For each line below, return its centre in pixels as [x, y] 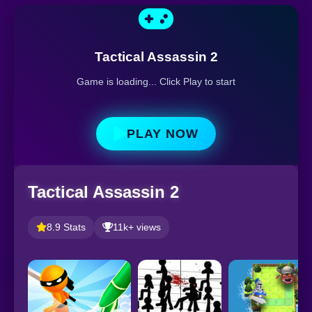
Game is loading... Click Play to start [156, 82]
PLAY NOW [163, 133]
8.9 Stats [66, 227]
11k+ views [137, 227]
